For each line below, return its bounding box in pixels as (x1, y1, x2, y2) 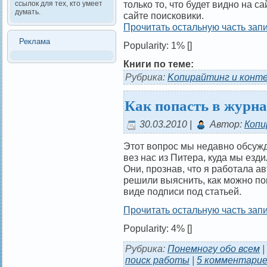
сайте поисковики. (123, 10, 204, 21)
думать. (15, 8, 41, 17)
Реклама (19, 36, 50, 46)
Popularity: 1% (123, 39, 187, 51)
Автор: (207, 119, 244, 130)
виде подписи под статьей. (123, 186, 241, 197)
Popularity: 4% (123, 223, 187, 234)
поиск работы (125, 254, 190, 266)
